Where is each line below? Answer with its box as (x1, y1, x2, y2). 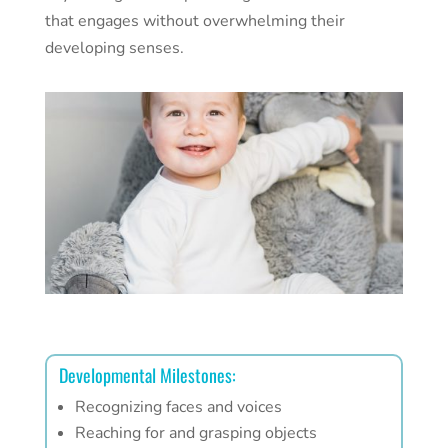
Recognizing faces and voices (74, 395, 282, 418)
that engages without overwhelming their (44, 9, 345, 32)
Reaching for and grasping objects (74, 421, 317, 444)
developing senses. (44, 36, 184, 59)
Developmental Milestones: (58, 361, 236, 388)
